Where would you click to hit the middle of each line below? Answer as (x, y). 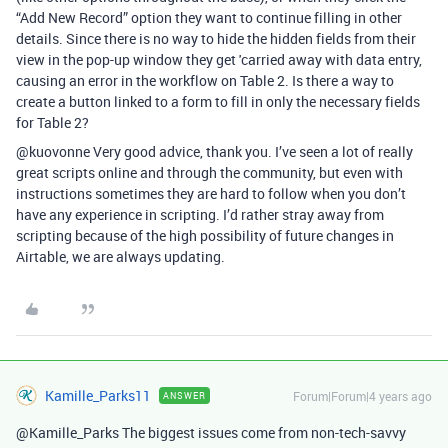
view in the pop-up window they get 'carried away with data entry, (219, 59)
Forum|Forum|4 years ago (362, 395)
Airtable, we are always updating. (120, 256)
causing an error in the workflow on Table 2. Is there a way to (205, 80)
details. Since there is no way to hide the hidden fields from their (216, 38)
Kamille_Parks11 (98, 395)
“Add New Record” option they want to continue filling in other (209, 17)
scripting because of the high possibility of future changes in (205, 235)
